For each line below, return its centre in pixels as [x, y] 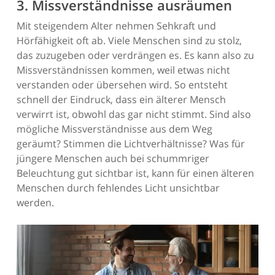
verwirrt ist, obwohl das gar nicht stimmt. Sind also [134, 114]
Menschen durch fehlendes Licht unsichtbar [118, 188]
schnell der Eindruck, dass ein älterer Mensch [121, 100]
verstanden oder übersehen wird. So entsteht [122, 85]
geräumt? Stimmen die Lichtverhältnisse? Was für [130, 144]
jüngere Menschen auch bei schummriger [113, 159]
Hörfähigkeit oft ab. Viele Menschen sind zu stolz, [129, 41]
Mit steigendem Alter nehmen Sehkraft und [116, 26]
